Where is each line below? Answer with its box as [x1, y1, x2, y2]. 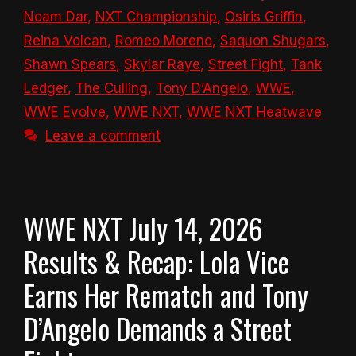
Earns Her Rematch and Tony [24, 273, 308, 315]
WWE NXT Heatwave [187, 103, 322, 120]
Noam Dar [24, 8, 87, 25]
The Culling [75, 79, 148, 96]
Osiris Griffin [225, 8, 303, 25]
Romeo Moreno [115, 32, 212, 48]
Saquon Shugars [220, 32, 326, 48]
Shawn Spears [24, 56, 116, 72]
